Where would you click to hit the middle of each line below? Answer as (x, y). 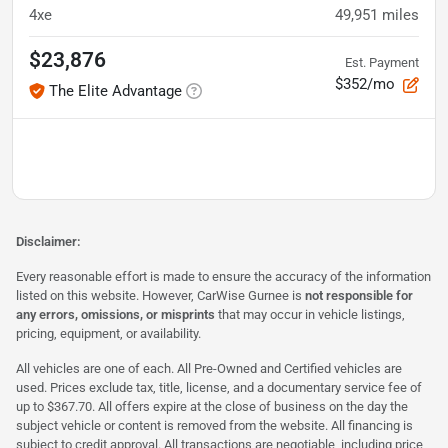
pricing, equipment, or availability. (108, 333)
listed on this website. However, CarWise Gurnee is (160, 295)
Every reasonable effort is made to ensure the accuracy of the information (223, 276)
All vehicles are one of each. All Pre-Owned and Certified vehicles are (209, 368)
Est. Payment (382, 62)
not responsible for (359, 295)
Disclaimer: (48, 241)
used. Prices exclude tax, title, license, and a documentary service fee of (219, 387)
